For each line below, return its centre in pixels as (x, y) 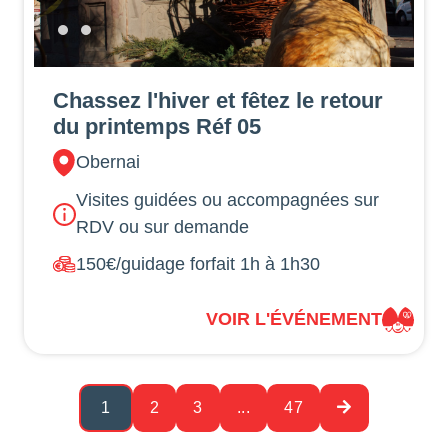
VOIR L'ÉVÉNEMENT (293, 319)
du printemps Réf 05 (157, 127)
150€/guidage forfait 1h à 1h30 (198, 264)
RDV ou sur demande (163, 227)
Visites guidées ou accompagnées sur (228, 200)
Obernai (108, 162)
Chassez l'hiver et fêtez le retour (218, 101)
